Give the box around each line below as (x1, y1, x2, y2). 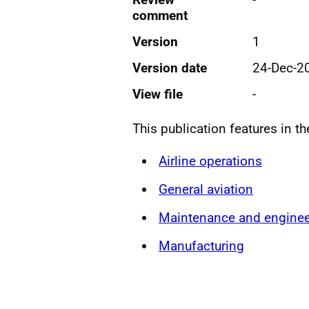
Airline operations (159, 152, 262, 169)
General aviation (159, 181, 253, 197)
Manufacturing (159, 238, 244, 255)
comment (132, 7, 188, 23)
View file (132, 86, 183, 102)
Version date (132, 59, 207, 76)
